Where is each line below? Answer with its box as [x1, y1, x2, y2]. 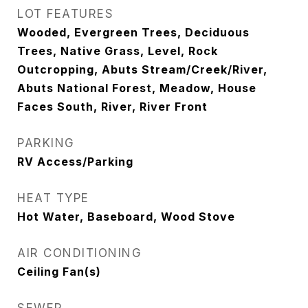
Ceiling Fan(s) [17, 265, 101, 278]
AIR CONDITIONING [17, 246, 142, 260]
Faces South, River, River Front [17, 100, 208, 113]
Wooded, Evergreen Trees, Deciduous [17, 25, 250, 39]
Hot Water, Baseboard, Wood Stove [17, 210, 235, 223]
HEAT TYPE [17, 191, 89, 205]
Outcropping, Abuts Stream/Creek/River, [17, 63, 267, 76]
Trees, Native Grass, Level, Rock [17, 44, 218, 58]
